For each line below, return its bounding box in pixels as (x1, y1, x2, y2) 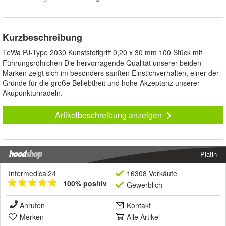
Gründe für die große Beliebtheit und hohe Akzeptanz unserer (3, 78, 200, 88)
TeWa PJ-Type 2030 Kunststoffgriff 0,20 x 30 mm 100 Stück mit (3, 47, 202, 58)
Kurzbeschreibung (3, 31, 82, 44)
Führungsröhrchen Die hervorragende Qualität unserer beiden (3, 58, 201, 68)
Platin (200, 149, 217, 159)
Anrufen (20, 200, 45, 211)
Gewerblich (127, 180, 162, 190)
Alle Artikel (127, 212, 160, 222)
